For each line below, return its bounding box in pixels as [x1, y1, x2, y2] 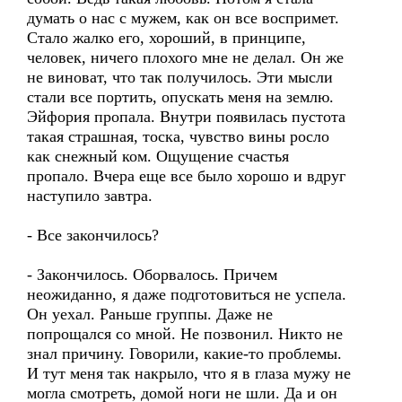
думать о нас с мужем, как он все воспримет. [27, 9, 339, 27]
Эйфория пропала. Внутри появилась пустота [27, 108, 345, 126]
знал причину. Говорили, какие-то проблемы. [27, 345, 342, 363]
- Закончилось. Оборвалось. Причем [27, 266, 277, 284]
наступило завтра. [27, 187, 153, 205]
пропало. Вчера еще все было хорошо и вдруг [27, 167, 345, 185]
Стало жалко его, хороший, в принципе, [27, 29, 306, 47]
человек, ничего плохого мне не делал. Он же [27, 48, 344, 66]
